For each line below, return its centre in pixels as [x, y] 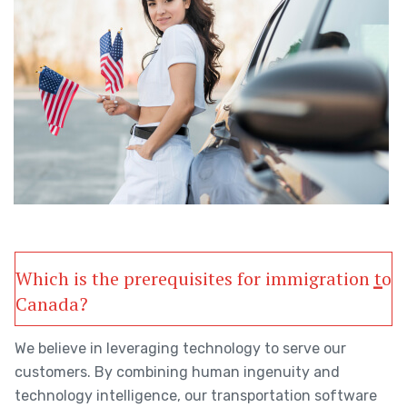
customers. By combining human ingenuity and [177, 372]
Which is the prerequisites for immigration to [203, 278]
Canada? [52, 304]
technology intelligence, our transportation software [196, 396]
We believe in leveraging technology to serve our [180, 348]
